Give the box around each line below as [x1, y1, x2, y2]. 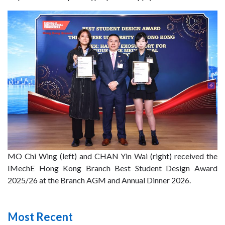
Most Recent [8, 210, 73, 224]
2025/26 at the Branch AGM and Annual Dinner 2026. [8, 175, 191, 185]
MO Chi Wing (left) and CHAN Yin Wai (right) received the [8, 151, 217, 161]
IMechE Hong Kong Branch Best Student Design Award [8, 163, 217, 173]
